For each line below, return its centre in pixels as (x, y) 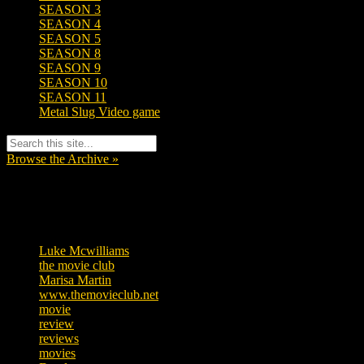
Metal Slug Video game (100, 112)
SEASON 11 (73, 97)
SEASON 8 (70, 54)
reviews (59, 339)
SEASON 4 (70, 24)
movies (57, 353)
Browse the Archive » (63, 158)
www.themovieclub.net (99, 295)
